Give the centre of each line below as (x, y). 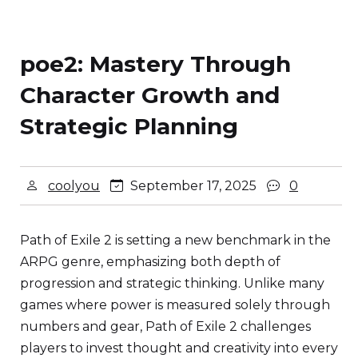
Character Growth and (150, 95)
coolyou (74, 186)
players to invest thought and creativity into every (179, 348)
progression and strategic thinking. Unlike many (172, 283)
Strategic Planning (129, 126)
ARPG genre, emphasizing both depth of (150, 262)
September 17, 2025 (193, 186)
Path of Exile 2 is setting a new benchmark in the (175, 240)
